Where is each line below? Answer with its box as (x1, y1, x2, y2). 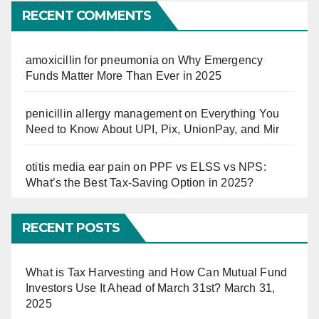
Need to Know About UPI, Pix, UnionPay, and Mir (26, 123, 280, 136)
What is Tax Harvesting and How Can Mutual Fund (26, 266, 288, 279)
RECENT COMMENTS (22, 8, 152, 24)
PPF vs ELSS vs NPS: (150, 161, 266, 174)
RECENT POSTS (22, 220, 120, 236)
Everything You (200, 108, 280, 120)
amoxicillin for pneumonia (26, 54, 159, 67)
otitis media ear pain (26, 161, 131, 174)
